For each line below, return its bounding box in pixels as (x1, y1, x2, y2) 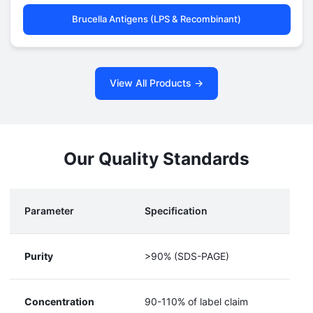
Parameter (24, 204, 74, 217)
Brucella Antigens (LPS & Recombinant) (72, 13, 241, 24)
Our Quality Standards (64, 147, 249, 169)
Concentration (24, 295, 94, 307)
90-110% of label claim (145, 295, 248, 307)
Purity (24, 249, 53, 262)
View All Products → (110, 77, 203, 89)
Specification (145, 204, 208, 217)
